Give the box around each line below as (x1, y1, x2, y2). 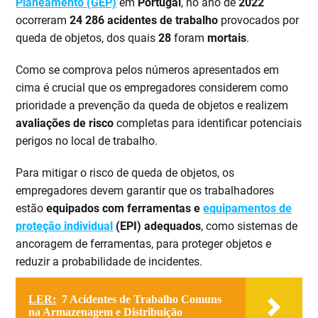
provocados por (218, 13, 300, 28)
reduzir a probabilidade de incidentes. (16, 255, 203, 269)
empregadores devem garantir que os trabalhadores (16, 184, 275, 198)
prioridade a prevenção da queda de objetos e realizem (16, 99, 289, 113)
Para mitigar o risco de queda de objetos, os (16, 166, 235, 180)
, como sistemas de (201, 219, 298, 234)
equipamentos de (203, 202, 292, 216)
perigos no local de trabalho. (16, 134, 158, 148)
